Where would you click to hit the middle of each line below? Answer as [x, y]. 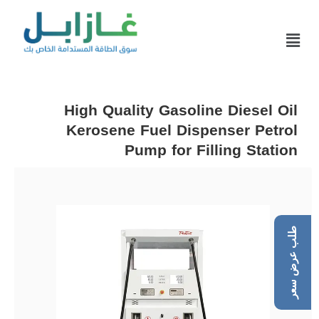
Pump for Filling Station [211, 151]
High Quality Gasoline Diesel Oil [181, 111]
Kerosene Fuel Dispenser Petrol [182, 131]
